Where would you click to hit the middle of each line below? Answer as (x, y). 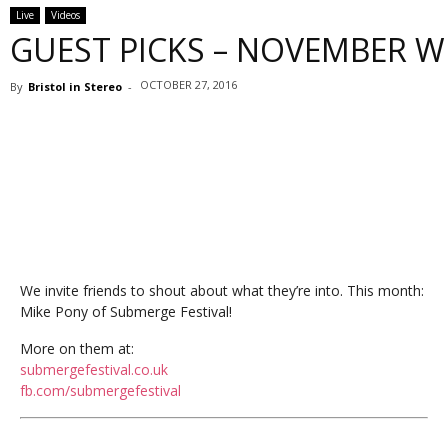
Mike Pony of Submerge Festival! (126, 311)
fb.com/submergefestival (100, 390)
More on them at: (77, 348)
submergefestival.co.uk (94, 369)
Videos (65, 15)
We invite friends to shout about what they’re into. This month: (222, 290)
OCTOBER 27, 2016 (188, 84)
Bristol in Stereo (75, 86)
